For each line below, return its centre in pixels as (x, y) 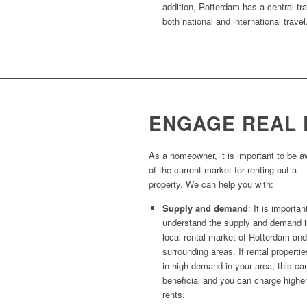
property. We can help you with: (211, 184)
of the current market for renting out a (223, 169)
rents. (174, 294)
